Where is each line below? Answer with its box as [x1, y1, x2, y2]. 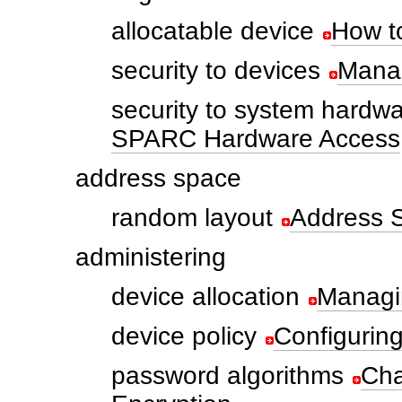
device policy [111, 322, 257, 350]
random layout [111, 204, 273, 232]
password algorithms [111, 362, 344, 389]
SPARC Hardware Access [111, 125, 400, 153]
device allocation [111, 283, 300, 310]
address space [75, 164, 241, 192]
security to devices [111, 57, 320, 84]
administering [75, 243, 226, 271]
